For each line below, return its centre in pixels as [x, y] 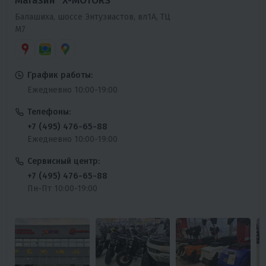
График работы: [60, 75]
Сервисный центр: [64, 161]
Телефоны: [49, 112]
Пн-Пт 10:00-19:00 [62, 188]
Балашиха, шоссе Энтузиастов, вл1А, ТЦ [93, 17]
